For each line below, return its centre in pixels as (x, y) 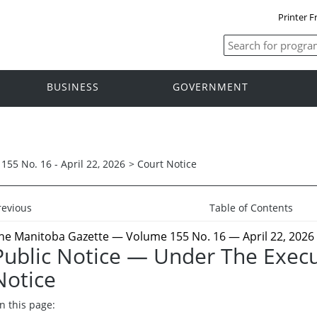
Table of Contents (252, 207)
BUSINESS (73, 87)
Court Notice (167, 163)
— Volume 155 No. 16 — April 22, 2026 (212, 236)
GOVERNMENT (211, 87)
